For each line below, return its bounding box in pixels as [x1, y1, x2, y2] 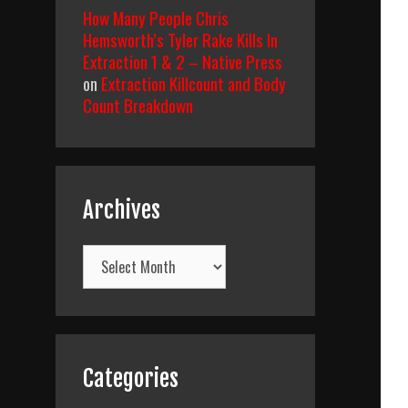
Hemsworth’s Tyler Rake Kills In [83, 26, 278, 52]
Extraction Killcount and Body [101, 70, 286, 96]
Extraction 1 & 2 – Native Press [83, 48, 282, 74]
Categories [83, 364, 178, 393]
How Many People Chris [83, 5, 229, 30]
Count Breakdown [83, 92, 193, 117]
